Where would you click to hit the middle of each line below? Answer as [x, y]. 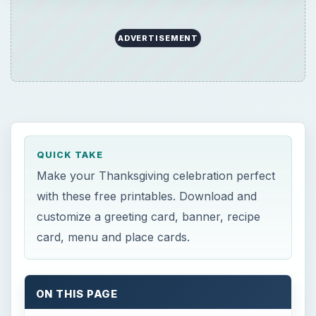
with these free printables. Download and [147, 196]
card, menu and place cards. [114, 237]
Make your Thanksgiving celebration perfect [156, 176]
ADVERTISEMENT [158, 38]
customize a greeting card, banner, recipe [149, 217]
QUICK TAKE [70, 154]
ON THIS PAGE [77, 294]
